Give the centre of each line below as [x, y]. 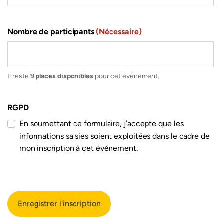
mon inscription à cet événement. [78, 148]
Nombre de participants [51, 32]
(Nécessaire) [119, 32]
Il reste [19, 76]
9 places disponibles [62, 76]
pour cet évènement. [126, 76]
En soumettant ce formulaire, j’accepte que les [101, 124]
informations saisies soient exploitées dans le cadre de [114, 136]
